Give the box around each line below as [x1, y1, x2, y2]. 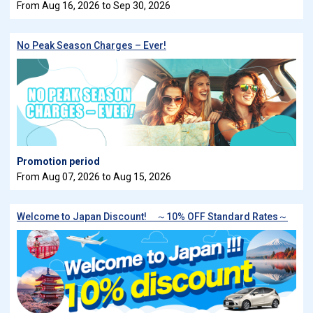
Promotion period [17, 156, 100, 167]
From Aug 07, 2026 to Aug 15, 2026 [17, 171, 171, 182]
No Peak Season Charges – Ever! [17, 40, 166, 51]
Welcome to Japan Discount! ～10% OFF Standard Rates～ [17, 211, 288, 222]
